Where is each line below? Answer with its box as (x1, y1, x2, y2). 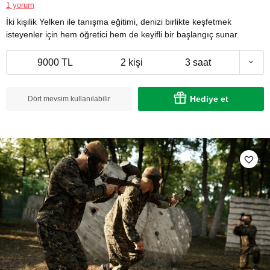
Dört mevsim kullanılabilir (28, 94, 110, 103)
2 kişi (121, 57, 143, 67)
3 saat (185, 57, 211, 67)
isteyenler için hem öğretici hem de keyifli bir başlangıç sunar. (6, 29, 239, 39)
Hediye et (190, 93, 228, 104)
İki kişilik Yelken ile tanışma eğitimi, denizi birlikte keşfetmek (6, 16, 231, 27)
